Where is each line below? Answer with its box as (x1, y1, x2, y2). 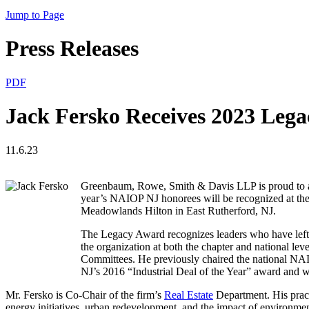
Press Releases (6, 36, 139, 61)
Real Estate (164, 288, 213, 301)
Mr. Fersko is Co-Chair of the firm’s (6, 288, 164, 301)
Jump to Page (6, 9, 64, 21)
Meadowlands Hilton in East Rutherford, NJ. (81, 204, 276, 217)
